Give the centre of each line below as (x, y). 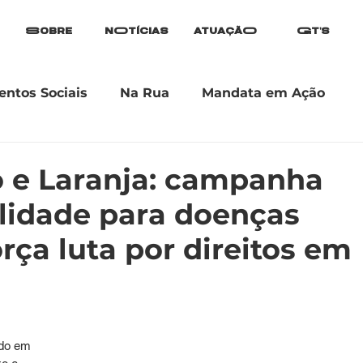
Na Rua (145, 93)
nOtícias (137, 31)
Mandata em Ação (263, 93)
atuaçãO (225, 31)
